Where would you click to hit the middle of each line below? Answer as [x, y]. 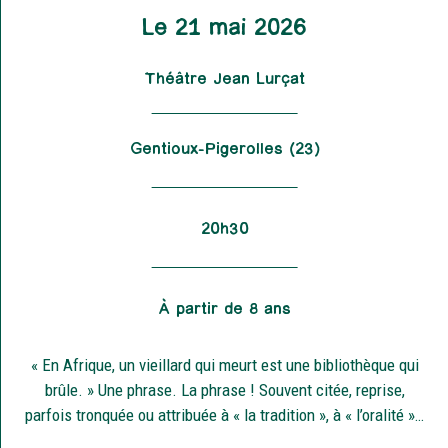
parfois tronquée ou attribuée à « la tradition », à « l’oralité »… [224, 415]
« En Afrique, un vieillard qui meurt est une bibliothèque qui [224, 365]
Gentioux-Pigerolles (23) [224, 148]
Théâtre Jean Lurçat [224, 78]
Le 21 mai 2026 [224, 26]
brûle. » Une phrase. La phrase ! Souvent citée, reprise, [224, 390]
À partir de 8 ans [224, 308]
